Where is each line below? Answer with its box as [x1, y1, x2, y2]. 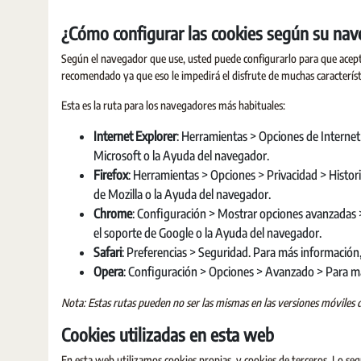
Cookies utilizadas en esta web [61, 323, 274, 346]
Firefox [93, 167, 128, 183]
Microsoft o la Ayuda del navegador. [93, 147, 269, 164]
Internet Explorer [93, 128, 176, 144]
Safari [93, 244, 122, 260]
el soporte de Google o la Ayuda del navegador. [93, 225, 322, 241]
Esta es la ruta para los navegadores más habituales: [61, 98, 285, 112]
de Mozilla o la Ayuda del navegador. [93, 186, 271, 202]
